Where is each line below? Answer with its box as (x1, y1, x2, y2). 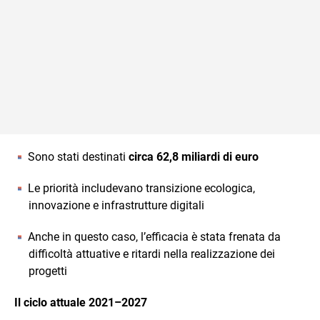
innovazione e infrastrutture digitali (29, 199, 204, 212)
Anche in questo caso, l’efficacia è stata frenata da (28, 230, 281, 244)
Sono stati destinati (28, 150, 129, 164)
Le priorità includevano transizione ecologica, (28, 181, 255, 195)
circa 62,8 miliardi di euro (129, 150, 259, 164)
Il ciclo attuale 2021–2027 (14, 296, 147, 309)
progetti (29, 264, 67, 278)
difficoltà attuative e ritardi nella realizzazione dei (29, 247, 275, 261)
